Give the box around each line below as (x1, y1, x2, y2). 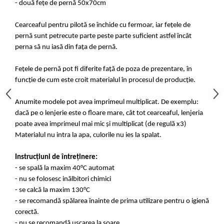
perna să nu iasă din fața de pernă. (15, 43, 117, 51)
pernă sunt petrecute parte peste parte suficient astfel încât (15, 32, 191, 40)
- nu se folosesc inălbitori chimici (15, 175, 111, 183)
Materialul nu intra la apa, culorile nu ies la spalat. (15, 131, 161, 139)
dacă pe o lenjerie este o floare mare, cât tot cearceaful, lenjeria (15, 109, 203, 117)
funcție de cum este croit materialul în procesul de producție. (15, 76, 195, 84)
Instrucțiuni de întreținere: (15, 153, 97, 161)
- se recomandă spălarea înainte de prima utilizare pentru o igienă (15, 197, 209, 205)
